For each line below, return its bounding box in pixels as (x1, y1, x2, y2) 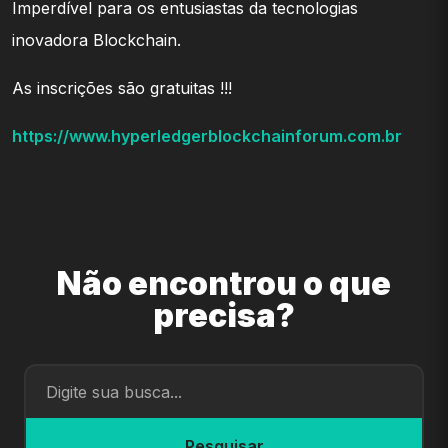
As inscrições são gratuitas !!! (12, 78, 232, 98)
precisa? (153, 296, 295, 336)
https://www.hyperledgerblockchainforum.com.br (12, 126, 402, 146)
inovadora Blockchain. (12, 30, 181, 50)
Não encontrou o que (57, 264, 391, 304)
